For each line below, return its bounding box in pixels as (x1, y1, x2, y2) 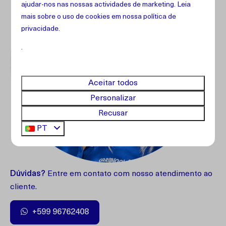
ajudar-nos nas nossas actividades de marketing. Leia (21, 1, 191, 9)
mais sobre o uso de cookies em (21, 13, 123, 21)
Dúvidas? (10, 170, 45, 178)
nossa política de (123, 13, 177, 21)
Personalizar (90, 94, 136, 102)
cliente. (10, 183, 37, 191)
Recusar (98, 109, 128, 118)
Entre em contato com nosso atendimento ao (45, 170, 212, 178)
